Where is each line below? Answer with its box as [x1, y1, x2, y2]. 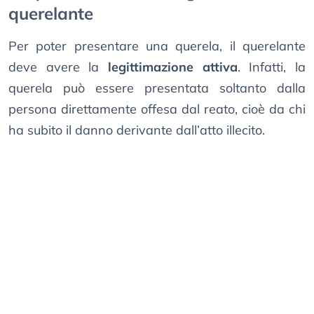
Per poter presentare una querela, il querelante [8, 38, 306, 55]
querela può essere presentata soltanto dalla [8, 80, 306, 97]
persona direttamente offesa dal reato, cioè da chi [8, 101, 306, 118]
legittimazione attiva [108, 59, 238, 76]
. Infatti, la [237, 59, 306, 76]
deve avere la [8, 59, 108, 76]
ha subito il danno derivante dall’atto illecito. [8, 122, 265, 139]
